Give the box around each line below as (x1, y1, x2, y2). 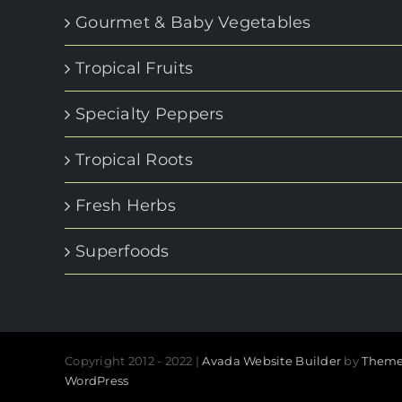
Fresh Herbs (75, 196, 176, 215)
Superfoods (75, 241, 170, 261)
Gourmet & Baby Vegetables (75, 13, 311, 32)
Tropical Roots (75, 150, 193, 170)
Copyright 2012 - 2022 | (65, 354, 203, 368)
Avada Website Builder (202, 354, 342, 368)
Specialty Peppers (75, 104, 224, 124)
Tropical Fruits (75, 58, 194, 78)
